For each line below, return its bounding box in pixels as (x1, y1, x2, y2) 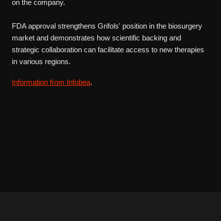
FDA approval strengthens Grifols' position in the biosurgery (12, 21, 202, 30)
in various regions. (12, 57, 71, 66)
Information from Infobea (12, 77, 90, 86)
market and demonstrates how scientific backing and (12, 33, 181, 42)
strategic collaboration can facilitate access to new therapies (12, 45, 204, 54)
